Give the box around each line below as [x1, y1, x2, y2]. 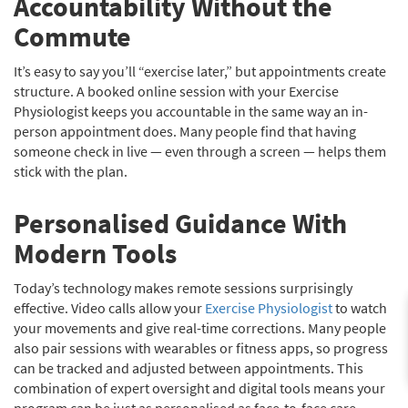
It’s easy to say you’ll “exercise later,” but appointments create [14, 62, 386, 80]
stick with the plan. [14, 162, 130, 180]
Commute [14, 19, 131, 54]
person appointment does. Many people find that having [14, 122, 356, 140]
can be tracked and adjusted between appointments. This [14, 359, 363, 377]
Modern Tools [14, 236, 177, 270]
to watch [332, 299, 387, 317]
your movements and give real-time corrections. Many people [14, 319, 386, 337]
